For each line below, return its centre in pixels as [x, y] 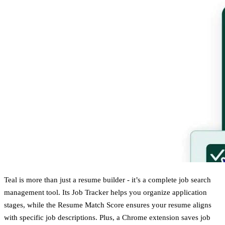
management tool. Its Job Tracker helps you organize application [105, 192]
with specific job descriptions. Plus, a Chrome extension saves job [107, 217]
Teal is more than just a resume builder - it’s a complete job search [107, 180]
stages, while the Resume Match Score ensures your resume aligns [108, 205]
